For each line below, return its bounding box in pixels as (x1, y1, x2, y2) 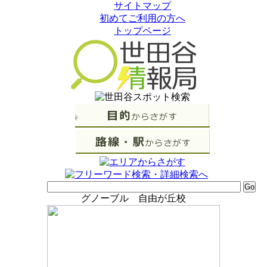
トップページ (114, 26, 171, 36)
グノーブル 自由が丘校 (81, 193, 186, 203)
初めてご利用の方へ (100, 13, 185, 23)
